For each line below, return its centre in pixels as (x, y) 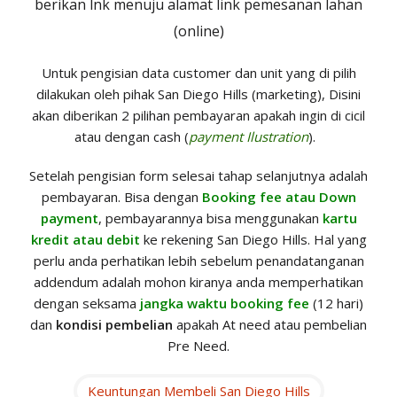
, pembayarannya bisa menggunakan (210, 218)
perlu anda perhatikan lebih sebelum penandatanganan (198, 261)
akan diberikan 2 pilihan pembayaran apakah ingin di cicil (198, 116)
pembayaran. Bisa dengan (121, 197)
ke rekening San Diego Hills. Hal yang (255, 240)
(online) (198, 31)
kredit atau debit (85, 240)
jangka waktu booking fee (225, 304)
